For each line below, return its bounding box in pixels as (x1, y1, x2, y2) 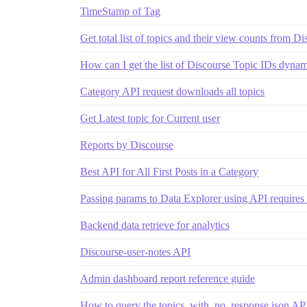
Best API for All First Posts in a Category (80, 166, 258, 178)
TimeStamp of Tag (80, 5, 160, 18)
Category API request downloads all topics (80, 86, 265, 98)
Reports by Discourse (80, 139, 173, 151)
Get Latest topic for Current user (80, 112, 220, 125)
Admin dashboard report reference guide (80, 273, 255, 285)
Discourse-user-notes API (80, 246, 191, 258)
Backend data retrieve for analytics (80, 219, 230, 232)
